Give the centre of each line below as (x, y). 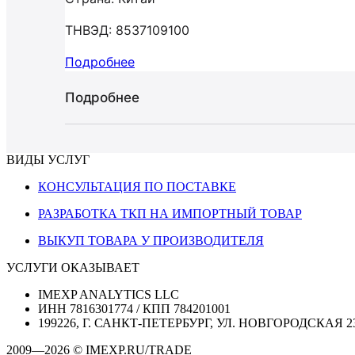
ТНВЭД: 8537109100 (127, 30)
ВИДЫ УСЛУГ (48, 160)
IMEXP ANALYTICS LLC (109, 294)
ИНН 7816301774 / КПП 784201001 (134, 309)
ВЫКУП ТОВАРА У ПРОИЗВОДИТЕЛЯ (151, 240)
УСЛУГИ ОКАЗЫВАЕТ (73, 267)
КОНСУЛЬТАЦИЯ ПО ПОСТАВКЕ (137, 187)
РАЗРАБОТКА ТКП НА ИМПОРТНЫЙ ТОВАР (170, 214)
